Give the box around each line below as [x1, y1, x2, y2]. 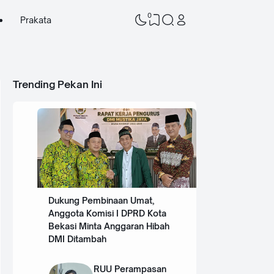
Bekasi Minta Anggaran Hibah [48, 221, 169, 232]
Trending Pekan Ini [13, 78, 102, 91]
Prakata [20, 15, 51, 25]
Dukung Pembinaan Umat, [48, 195, 154, 206]
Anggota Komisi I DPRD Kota [48, 208, 166, 219]
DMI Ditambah [48, 234, 106, 245]
